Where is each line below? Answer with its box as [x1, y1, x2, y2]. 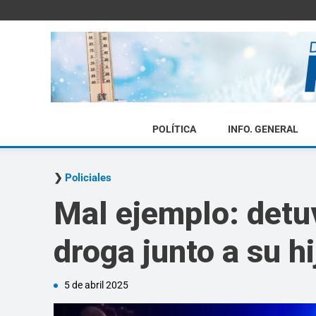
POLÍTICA [152, 123, 196, 135]
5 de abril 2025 [64, 279, 128, 291]
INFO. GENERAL [227, 123, 298, 135]
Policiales [65, 171, 111, 184]
